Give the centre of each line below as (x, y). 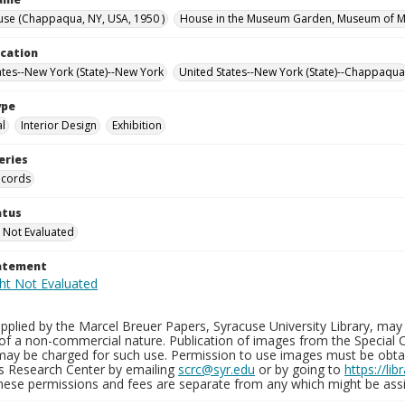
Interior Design (59, 125)
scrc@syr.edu (217, 369)
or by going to (300, 369)
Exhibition (137, 125)
